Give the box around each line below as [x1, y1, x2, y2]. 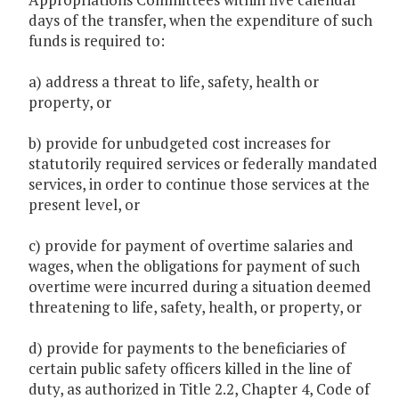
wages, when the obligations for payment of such [28, 256, 360, 277]
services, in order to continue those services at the [28, 174, 370, 195]
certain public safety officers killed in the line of [28, 358, 351, 379]
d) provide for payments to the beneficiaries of [28, 338, 346, 359]
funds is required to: [28, 30, 165, 52]
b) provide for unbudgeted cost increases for [28, 133, 330, 154]
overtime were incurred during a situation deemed [28, 276, 371, 297]
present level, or [28, 194, 140, 216]
